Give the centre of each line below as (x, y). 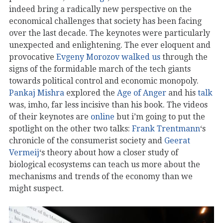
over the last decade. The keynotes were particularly (110, 33)
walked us (141, 57)
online (103, 116)
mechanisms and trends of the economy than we (101, 176)
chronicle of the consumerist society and (87, 140)
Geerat (177, 140)
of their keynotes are (50, 116)
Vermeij (24, 152)
